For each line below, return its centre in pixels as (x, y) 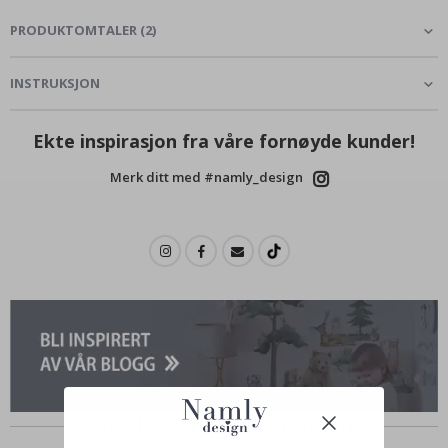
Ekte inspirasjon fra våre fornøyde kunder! (224, 141)
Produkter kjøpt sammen (224, 423)
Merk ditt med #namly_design (206, 177)
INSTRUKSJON (55, 83)
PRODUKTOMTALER (73, 30)
